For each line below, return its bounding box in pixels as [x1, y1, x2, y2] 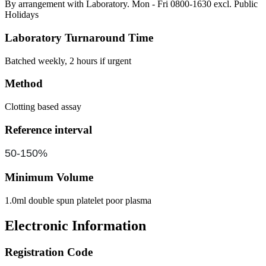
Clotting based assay [5, 102, 81, 112]
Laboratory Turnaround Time [5, 31, 153, 44]
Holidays [5, 9, 39, 20]
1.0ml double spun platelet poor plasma [5, 195, 151, 205]
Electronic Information [5, 217, 146, 233]
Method [5, 77, 43, 90]
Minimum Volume [5, 171, 93, 184]
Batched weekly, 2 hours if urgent [5, 55, 131, 66]
